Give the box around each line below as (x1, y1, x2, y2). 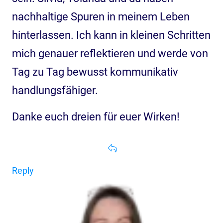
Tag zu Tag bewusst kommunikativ (12, 65, 178, 78)
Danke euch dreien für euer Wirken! (12, 110, 180, 123)
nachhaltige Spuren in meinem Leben (12, 10, 190, 23)
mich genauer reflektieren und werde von (12, 47, 208, 60)
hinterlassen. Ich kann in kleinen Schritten (12, 28, 211, 41)
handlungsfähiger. (12, 84, 98, 97)
